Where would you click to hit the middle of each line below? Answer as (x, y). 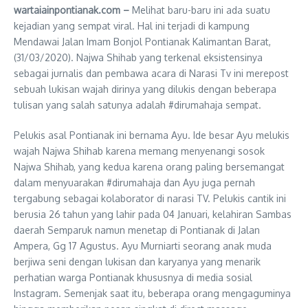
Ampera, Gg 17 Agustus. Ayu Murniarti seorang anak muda (143, 246)
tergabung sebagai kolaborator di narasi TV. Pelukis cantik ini (150, 198)
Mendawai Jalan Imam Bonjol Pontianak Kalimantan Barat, (142, 42)
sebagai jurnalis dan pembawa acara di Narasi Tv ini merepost (151, 73)
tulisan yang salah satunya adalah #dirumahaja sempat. (137, 105)
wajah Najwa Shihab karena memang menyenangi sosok (139, 151)
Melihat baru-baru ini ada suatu (201, 10)
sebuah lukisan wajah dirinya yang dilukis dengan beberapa (145, 89)
